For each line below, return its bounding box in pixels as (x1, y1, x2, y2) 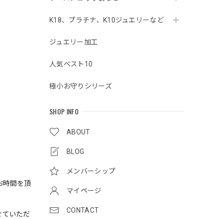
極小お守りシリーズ (49, 82, 112, 90)
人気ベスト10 (49, 60, 93, 68)
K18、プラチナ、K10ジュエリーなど (49, 16, 164, 24)
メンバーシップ (66, 167, 116, 175)
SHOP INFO (49, 106, 79, 117)
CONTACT (66, 206, 99, 215)
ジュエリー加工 (49, 38, 98, 46)
